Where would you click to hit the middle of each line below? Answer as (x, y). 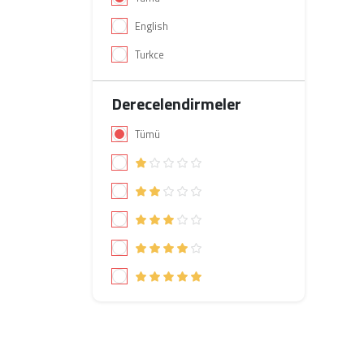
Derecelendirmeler (177, 104)
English (152, 26)
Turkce (149, 55)
